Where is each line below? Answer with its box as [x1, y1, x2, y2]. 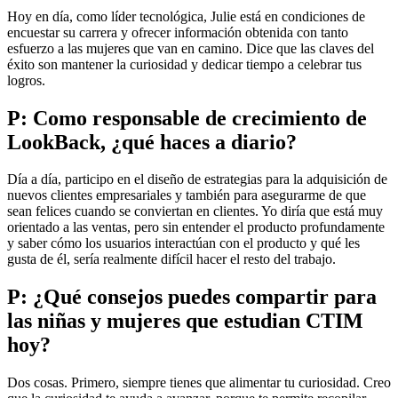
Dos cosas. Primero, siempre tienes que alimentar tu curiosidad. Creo [7, 375, 391, 391]
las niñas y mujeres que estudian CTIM [7, 309, 363, 333]
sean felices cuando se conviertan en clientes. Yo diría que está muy [7, 203, 383, 219]
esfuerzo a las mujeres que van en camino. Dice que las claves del [7, 40, 374, 56]
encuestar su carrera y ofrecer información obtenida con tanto [7, 24, 348, 40]
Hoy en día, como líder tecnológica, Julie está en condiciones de [7, 8, 365, 24]
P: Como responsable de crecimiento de [7, 106, 367, 130]
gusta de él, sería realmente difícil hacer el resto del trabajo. [7, 251, 336, 267]
